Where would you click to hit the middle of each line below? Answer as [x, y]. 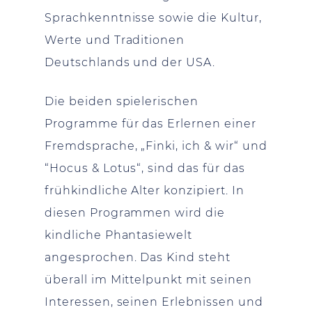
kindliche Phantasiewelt [119, 235]
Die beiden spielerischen [122, 101]
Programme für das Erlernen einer [150, 123]
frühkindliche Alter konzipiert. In [145, 190]
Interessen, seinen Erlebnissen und [154, 302]
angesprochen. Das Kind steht [138, 257]
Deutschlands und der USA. [130, 62]
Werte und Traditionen [115, 40]
